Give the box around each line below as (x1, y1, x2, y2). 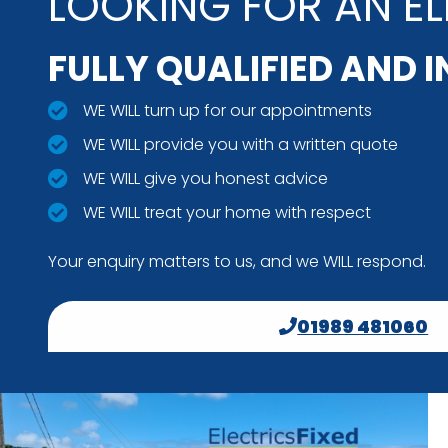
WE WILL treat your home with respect (83, 200, 371, 224)
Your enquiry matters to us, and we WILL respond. (48, 249, 426, 273)
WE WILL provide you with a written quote (83, 132, 398, 156)
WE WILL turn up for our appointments (83, 98, 372, 122)
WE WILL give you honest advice (83, 166, 328, 190)
